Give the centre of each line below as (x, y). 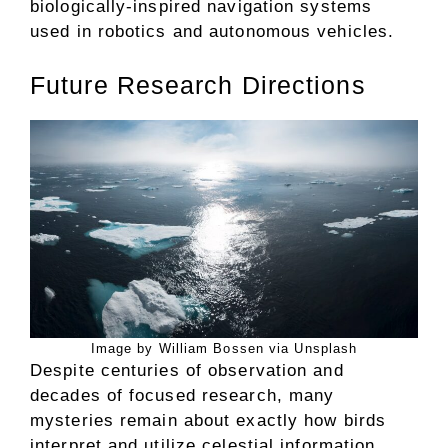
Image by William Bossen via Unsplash (224, 348)
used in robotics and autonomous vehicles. (212, 31)
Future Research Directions (198, 84)
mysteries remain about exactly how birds (208, 420)
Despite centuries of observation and (187, 370)
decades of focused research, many (182, 395)
